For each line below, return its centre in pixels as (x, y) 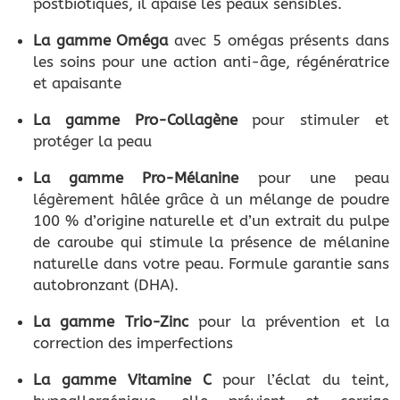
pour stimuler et (313, 120)
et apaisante (77, 83)
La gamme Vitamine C (122, 380)
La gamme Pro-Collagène (135, 120)
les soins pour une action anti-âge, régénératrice (211, 62)
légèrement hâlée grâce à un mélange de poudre (211, 200)
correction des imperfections (133, 343)
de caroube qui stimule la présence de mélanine (211, 242)
